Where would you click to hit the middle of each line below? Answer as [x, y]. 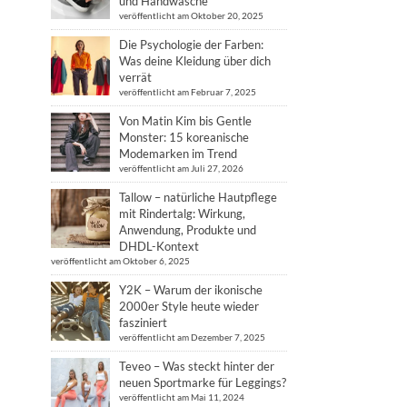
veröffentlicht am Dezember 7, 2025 [192, 337]
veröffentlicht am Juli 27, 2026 [181, 168]
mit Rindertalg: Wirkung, [182, 213]
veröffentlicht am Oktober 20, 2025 [191, 15]
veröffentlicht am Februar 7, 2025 [188, 92]
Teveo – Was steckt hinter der [197, 366]
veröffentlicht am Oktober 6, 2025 [120, 261]
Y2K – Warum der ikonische [191, 290]
